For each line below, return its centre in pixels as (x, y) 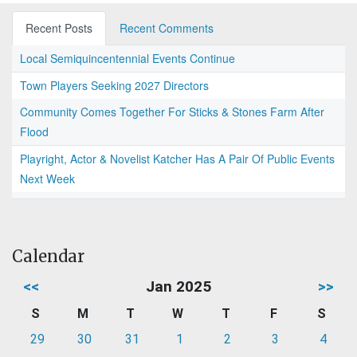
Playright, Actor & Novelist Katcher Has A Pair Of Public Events (177, 159)
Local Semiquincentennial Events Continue (127, 59)
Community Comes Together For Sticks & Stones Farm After (172, 112)
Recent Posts (59, 28)
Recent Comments (167, 28)
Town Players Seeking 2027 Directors (114, 86)
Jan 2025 (178, 287)
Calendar (48, 257)
